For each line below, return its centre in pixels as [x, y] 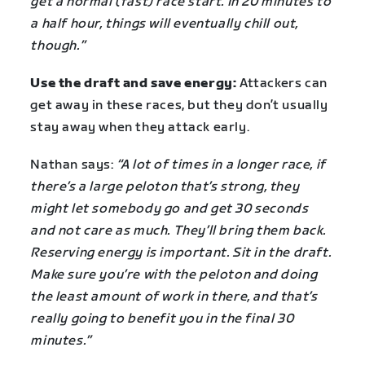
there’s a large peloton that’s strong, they [165, 187]
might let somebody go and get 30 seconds [169, 209]
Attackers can [282, 84]
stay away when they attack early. [140, 128]
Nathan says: [74, 165]
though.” [58, 46]
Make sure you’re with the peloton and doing [174, 275]
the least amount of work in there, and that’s [174, 297]
